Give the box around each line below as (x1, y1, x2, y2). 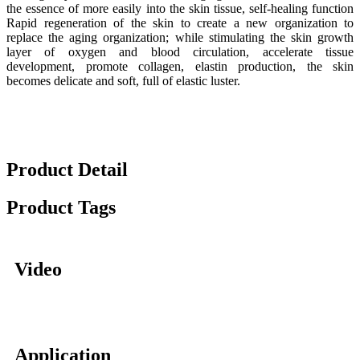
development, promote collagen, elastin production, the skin (6, 59, 354, 74)
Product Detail (6, 159, 128, 181)
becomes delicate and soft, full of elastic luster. (6, 74, 240, 88)
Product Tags (6, 197, 116, 219)
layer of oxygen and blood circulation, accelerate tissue (6, 45, 354, 59)
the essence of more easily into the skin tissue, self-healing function (6, 2, 354, 16)
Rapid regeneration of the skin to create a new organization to (6, 16, 354, 31)
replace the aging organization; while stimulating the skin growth (6, 31, 354, 45)
